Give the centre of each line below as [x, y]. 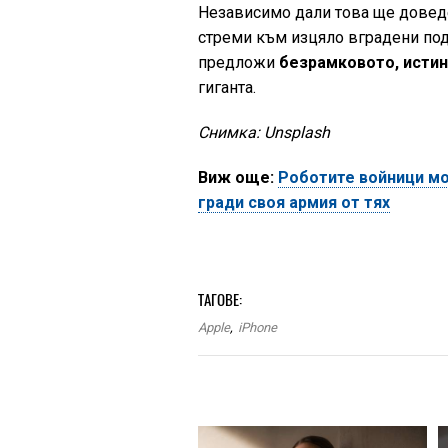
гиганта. [227, 87]
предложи [237, 62]
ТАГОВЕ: [220, 300]
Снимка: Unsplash [264, 132]
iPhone [258, 327]
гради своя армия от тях [294, 202]
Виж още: [236, 177]
